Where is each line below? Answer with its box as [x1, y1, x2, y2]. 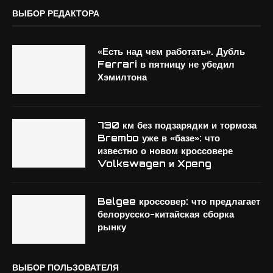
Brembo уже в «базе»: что [97, 132, 220, 144]
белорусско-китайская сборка [97, 208, 234, 220]
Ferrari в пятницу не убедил [97, 58, 235, 70]
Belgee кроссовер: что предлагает [97, 196, 260, 207]
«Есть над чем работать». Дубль [97, 46, 245, 57]
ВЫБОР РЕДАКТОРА [12, 8, 99, 18]
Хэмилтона [97, 71, 147, 83]
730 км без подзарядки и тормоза [97, 119, 257, 131]
